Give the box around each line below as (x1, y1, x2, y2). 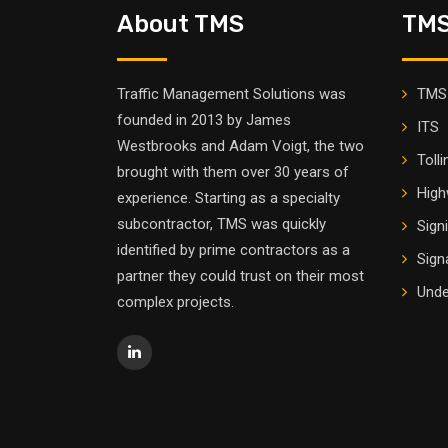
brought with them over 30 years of (117, 163, 349, 182)
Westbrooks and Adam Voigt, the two (117, 137, 364, 156)
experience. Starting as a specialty (117, 189, 340, 208)
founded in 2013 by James (117, 111, 291, 130)
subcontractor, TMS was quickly (117, 215, 326, 234)
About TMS (117, 10, 244, 39)
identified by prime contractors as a (117, 241, 350, 260)
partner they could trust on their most (117, 267, 364, 286)
